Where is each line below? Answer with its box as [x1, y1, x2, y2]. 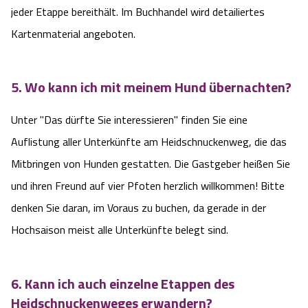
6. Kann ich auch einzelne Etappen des [11, 272, 234, 294]
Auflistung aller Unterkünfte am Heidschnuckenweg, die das [11, 133, 287, 150]
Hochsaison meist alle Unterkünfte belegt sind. [11, 221, 228, 238]
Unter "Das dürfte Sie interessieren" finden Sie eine [11, 111, 247, 128]
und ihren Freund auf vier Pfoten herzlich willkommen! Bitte [11, 177, 285, 194]
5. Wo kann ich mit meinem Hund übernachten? [11, 76, 291, 98]
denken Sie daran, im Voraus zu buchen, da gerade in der [11, 199, 266, 216]
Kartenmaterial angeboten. [11, 25, 135, 42]
